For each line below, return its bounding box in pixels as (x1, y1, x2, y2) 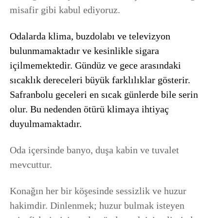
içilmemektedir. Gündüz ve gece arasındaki (10, 59, 181, 71)
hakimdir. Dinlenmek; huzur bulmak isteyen (10, 200, 184, 211)
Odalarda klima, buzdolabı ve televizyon (10, 30, 170, 41)
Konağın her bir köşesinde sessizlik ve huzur (10, 185, 186, 196)
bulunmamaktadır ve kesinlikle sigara (10, 45, 159, 56)
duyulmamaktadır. (10, 118, 82, 129)
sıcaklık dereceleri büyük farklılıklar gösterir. (10, 74, 190, 85)
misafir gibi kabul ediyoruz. (10, 4, 120, 15)
